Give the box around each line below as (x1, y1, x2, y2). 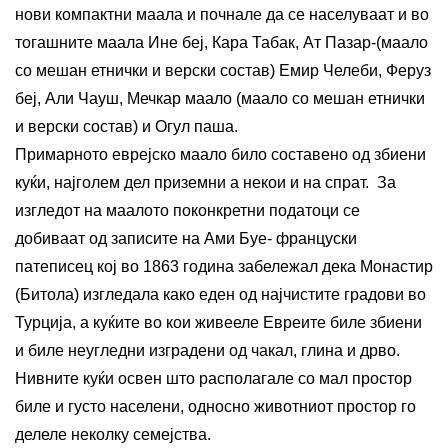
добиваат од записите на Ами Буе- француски (15, 229, 357, 247)
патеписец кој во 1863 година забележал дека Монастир (15, 257, 433, 275)
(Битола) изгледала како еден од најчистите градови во (15, 285, 426, 303)
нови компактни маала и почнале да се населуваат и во (15, 5, 429, 23)
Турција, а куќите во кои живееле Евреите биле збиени (15, 313, 422, 331)
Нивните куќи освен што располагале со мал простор (15, 369, 412, 387)
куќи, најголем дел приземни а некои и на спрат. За (15, 173, 396, 191)
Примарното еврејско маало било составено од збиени (15, 145, 426, 163)
